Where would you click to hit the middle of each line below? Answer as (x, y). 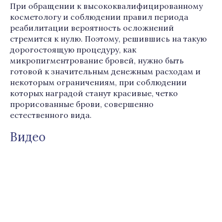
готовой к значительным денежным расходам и (105, 71)
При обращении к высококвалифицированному (106, 6)
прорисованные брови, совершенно (82, 104)
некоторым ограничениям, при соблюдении (98, 82)
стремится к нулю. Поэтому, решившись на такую (108, 39)
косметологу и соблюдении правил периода (99, 17)
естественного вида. (51, 115)
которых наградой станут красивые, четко (94, 93)
